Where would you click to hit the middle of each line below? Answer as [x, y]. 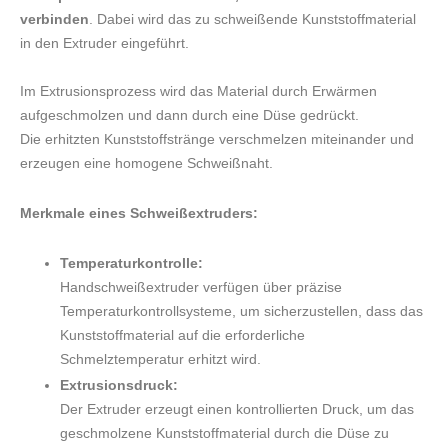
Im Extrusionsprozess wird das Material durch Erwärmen [198, 91]
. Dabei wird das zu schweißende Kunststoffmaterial [252, 19]
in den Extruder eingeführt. [104, 43]
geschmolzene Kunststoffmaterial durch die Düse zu [224, 433]
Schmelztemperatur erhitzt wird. [160, 359]
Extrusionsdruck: [119, 385]
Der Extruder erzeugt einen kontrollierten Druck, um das [237, 409]
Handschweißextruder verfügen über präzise [201, 287]
